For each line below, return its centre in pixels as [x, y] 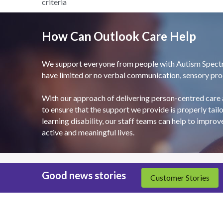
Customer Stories [180, 177]
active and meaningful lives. [88, 132]
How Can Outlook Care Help [119, 36]
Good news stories [84, 175]
